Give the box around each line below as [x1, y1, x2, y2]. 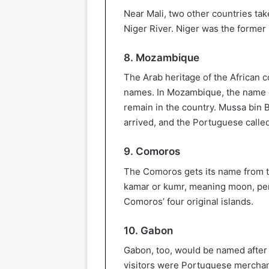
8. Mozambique [124, 51, 199, 64]
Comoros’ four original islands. [124, 195, 253, 207]
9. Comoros [124, 145, 180, 158]
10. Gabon [124, 224, 173, 237]
